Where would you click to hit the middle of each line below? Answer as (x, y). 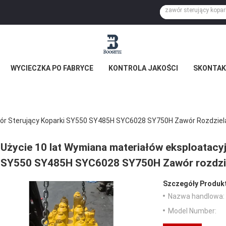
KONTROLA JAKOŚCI (143, 68)
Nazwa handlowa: (196, 196)
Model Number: (192, 211)
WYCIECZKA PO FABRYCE (52, 68)
